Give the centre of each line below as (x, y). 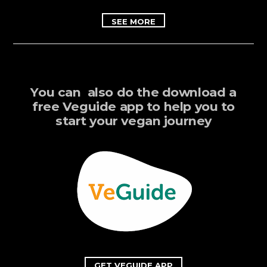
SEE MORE (133, 21)
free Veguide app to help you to (133, 107)
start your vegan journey (133, 121)
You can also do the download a (133, 92)
